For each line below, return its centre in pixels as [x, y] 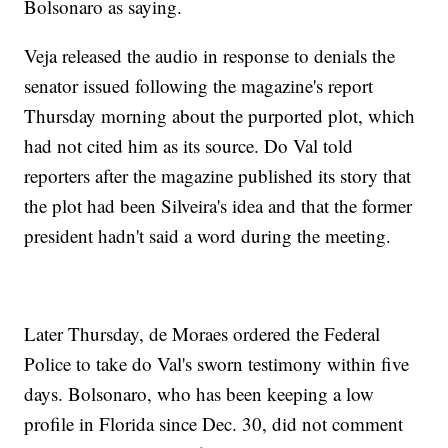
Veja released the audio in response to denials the [210, 56]
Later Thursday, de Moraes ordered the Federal [202, 334]
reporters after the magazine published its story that [218, 176]
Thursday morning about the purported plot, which [220, 116]
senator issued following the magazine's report [199, 86]
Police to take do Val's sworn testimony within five [217, 364]
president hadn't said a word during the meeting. [208, 236]
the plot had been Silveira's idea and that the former [218, 206]
